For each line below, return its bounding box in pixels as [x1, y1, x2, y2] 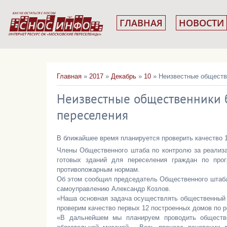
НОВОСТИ [179, 17, 224, 29]
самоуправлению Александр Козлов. [57, 185, 173, 193]
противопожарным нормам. [57, 166, 140, 173]
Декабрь [111, 72, 136, 80]
